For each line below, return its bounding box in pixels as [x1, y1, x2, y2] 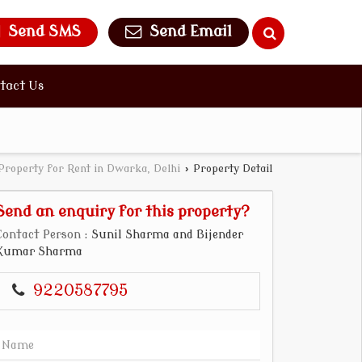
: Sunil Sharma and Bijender [81, 229, 243, 241]
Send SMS [8, 23, 81, 41]
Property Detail [190, 163, 272, 175]
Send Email [149, 23, 232, 41]
